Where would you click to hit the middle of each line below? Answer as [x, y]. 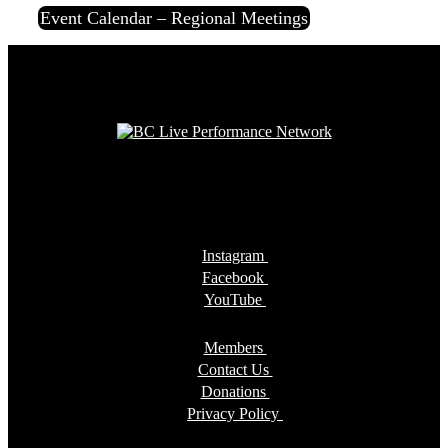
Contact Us [235, 369]
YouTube [235, 299]
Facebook [235, 277]
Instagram [235, 255]
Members [235, 347]
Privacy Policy [235, 413]
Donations [235, 391]
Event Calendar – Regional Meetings [174, 18]
